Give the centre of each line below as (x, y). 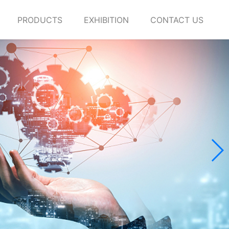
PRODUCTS (40, 20)
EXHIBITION (106, 20)
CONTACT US (177, 20)
